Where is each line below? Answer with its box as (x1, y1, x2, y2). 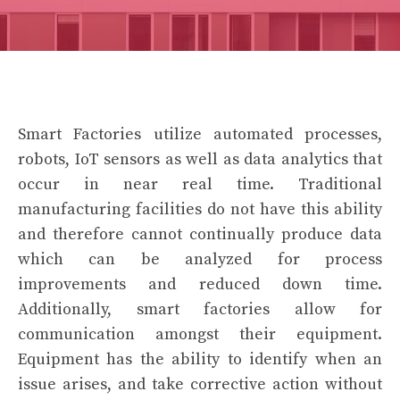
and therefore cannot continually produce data (18, 224, 382, 245)
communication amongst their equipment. (18, 324, 382, 345)
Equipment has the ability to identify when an (18, 349, 382, 370)
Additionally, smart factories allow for (18, 299, 382, 320)
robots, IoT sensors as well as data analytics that (18, 149, 382, 170)
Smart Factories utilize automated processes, (18, 124, 382, 145)
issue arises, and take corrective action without (18, 374, 382, 395)
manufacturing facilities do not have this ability (18, 199, 382, 220)
